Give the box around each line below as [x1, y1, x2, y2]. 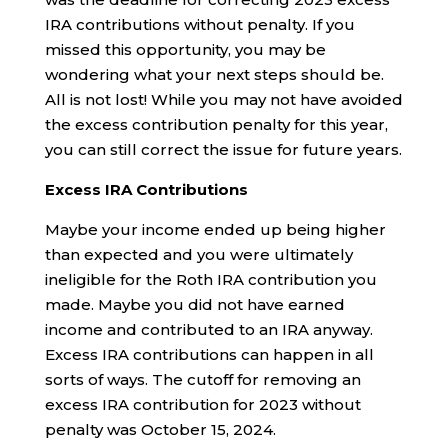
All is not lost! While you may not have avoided [44, 90, 403, 109]
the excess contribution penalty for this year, [44, 115, 388, 134]
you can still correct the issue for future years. [44, 140, 402, 159]
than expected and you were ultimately [44, 245, 353, 264]
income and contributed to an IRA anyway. [44, 320, 373, 339]
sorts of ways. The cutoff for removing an [44, 370, 361, 389]
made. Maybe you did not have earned [44, 295, 345, 314]
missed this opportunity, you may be [44, 40, 326, 59]
